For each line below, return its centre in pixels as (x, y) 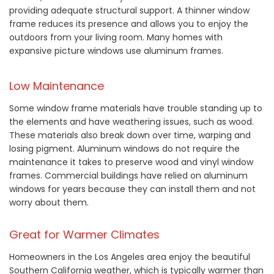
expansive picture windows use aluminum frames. (116, 51)
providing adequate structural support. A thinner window (129, 11)
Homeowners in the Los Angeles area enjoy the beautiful (130, 257)
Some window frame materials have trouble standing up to (136, 109)
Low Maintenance (57, 86)
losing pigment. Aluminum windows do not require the (124, 149)
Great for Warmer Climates (84, 235)
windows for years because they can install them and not (132, 189)
